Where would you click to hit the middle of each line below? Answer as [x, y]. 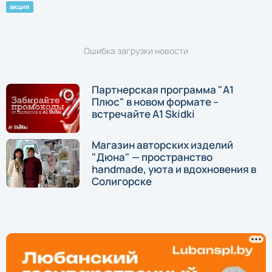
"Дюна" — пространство [152, 157]
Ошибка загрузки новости [136, 50]
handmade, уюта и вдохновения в [174, 169]
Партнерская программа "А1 [163, 89]
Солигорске [122, 181]
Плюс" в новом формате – [155, 101]
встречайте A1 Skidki [143, 114]
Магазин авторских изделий [162, 144]
